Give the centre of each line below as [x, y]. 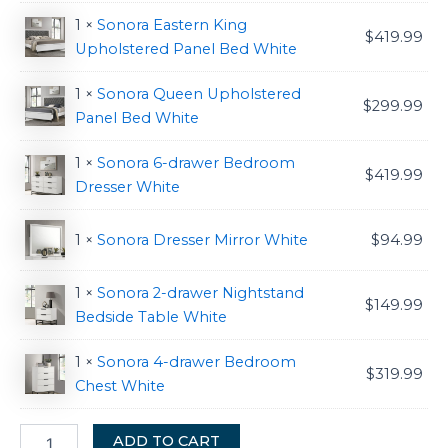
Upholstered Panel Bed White [186, 48]
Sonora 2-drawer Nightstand [200, 292]
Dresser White [127, 186]
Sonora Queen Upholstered [199, 93]
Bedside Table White [151, 316]
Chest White [120, 385]
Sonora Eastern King [172, 24]
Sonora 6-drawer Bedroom [196, 162]
